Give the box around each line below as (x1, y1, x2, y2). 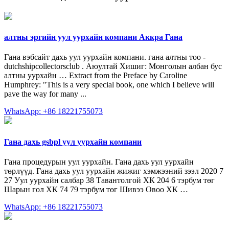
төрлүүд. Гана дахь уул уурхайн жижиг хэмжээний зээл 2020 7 (4, 166, 223, 175)
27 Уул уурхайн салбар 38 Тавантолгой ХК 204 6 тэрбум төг (4, 175, 215, 185)
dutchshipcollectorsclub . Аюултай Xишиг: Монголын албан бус (4, 62, 222, 71)
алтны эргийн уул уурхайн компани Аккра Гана (4, 33, 182, 42)
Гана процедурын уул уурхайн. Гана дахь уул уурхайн (4, 157, 194, 166)
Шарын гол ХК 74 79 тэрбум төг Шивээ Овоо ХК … (4, 185, 188, 194)
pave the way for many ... (4, 89, 86, 99)
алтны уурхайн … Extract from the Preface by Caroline (4, 71, 187, 80)
